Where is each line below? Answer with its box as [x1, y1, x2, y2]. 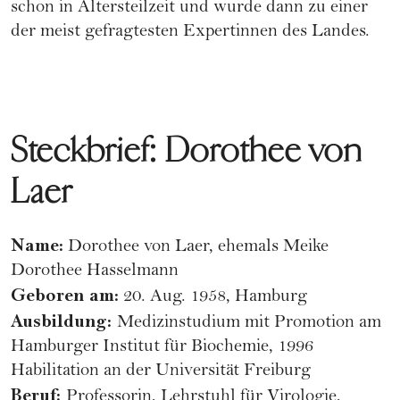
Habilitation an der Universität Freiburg [11, 362, 311, 381]
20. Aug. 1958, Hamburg [119, 287, 307, 307]
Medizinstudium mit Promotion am [117, 313, 381, 333]
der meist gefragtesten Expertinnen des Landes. [11, 22, 370, 42]
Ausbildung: [11, 310, 117, 332]
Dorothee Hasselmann [11, 262, 179, 281]
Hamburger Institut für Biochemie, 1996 [11, 337, 313, 357]
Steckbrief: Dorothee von [11, 129, 362, 171]
